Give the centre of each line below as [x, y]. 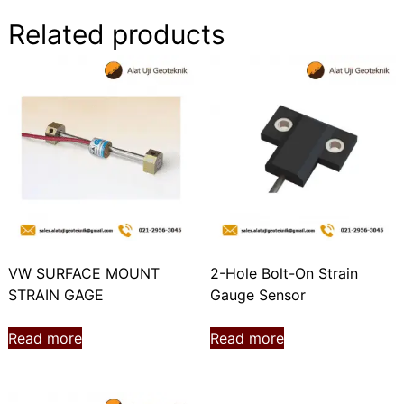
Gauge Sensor [257, 295]
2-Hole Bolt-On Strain [284, 274]
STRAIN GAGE [55, 295]
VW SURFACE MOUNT [83, 274]
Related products [116, 34]
